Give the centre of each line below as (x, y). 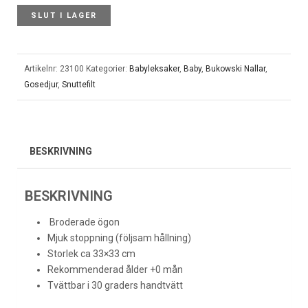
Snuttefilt (79, 84)
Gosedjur (41, 84)
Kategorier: (108, 68)
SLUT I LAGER (64, 15)
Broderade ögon (83, 222)
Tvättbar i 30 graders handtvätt (115, 285)
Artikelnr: (42, 68)
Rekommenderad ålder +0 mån (115, 269)
